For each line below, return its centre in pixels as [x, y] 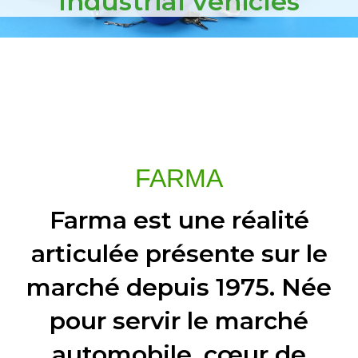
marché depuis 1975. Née [179, 287]
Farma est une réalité [179, 220]
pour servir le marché [179, 320]
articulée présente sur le [179, 253]
